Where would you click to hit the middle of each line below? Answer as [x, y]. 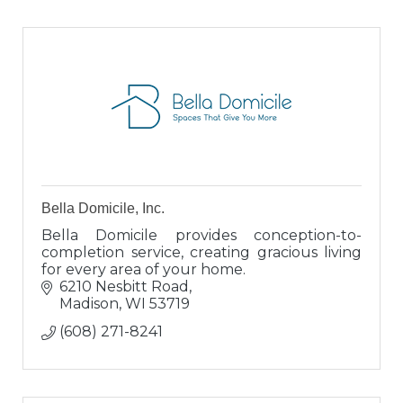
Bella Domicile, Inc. [103, 209]
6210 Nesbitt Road [124, 287]
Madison [89, 304]
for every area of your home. [143, 270]
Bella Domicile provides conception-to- [201, 236]
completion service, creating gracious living [201, 253]
